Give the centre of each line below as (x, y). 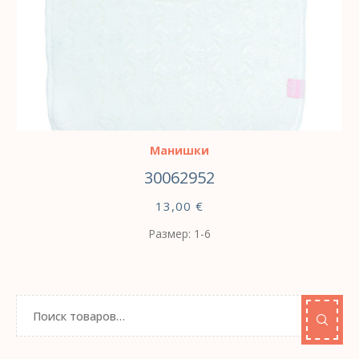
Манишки (179, 151)
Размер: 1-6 (179, 234)
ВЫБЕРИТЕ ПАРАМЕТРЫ (138, 111)
